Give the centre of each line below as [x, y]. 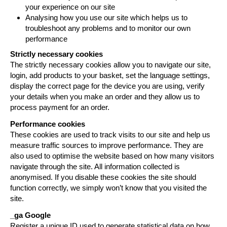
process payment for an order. [60, 107]
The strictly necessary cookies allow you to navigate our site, [110, 65]
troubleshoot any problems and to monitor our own [108, 28]
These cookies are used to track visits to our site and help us [110, 135]
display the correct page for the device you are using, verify [107, 86]
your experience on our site [70, 7]
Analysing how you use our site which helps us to [106, 18]
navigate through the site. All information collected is [95, 167]
